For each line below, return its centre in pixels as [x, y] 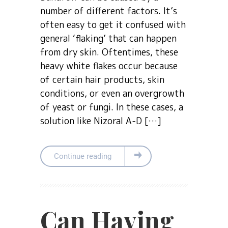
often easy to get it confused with [113, 25]
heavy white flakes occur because [109, 66]
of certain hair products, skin [102, 80]
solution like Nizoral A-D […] [101, 121]
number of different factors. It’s [109, 11]
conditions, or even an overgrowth [112, 93]
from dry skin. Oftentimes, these [109, 52]
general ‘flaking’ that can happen [108, 38]
